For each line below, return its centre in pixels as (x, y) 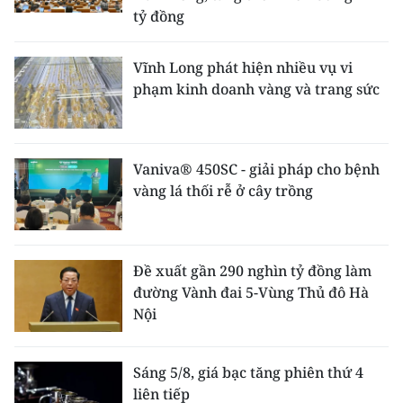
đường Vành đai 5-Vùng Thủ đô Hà (251, 292)
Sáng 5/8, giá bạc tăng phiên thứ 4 (248, 372)
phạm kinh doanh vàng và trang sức (256, 89)
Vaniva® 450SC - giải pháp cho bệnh (256, 169)
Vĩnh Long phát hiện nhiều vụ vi (243, 67)
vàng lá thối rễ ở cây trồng (223, 191)
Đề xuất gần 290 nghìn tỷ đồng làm (252, 271)
